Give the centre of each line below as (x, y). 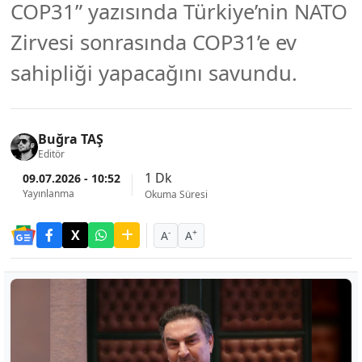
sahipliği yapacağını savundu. (154, 73)
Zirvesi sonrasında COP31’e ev (154, 42)
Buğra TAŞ (71, 139)
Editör (51, 154)
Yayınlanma (48, 193)
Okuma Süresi (176, 194)
